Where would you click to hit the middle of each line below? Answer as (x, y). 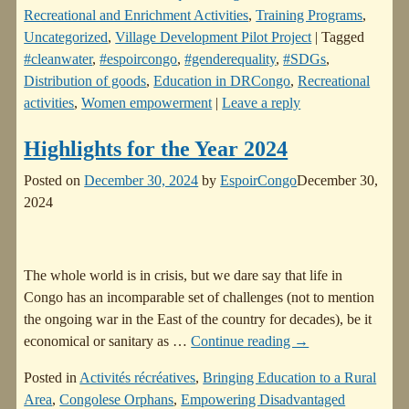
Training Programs (309, 16)
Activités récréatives (138, 378)
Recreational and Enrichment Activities (136, 16)
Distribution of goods (85, 81)
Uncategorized (66, 37)
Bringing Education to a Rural (290, 378)
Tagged (343, 37)
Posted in (51, 378)
